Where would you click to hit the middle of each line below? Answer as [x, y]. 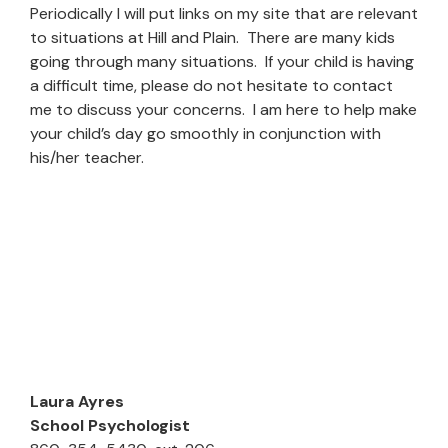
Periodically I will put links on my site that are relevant [224, 13]
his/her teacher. [87, 157]
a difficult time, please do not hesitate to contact [211, 85]
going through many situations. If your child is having [222, 61]
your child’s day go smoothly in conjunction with [205, 133]
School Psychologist [110, 425]
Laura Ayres [77, 401]
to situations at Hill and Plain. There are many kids [212, 37]
